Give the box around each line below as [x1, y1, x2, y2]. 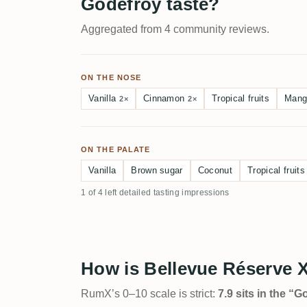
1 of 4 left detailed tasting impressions [81, 188, 230, 197]
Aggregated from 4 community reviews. [81, 23, 269, 35]
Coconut [197, 165, 233, 175]
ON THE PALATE [81, 145, 151, 153]
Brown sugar [131, 165, 183, 175]
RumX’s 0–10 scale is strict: [81, 288, 218, 299]
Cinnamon [143, 93, 185, 103]
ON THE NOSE [81, 73, 142, 82]
